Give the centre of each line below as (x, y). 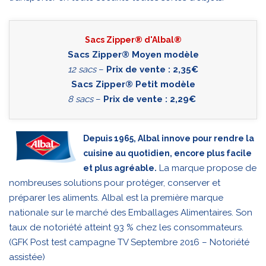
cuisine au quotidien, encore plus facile (167, 153)
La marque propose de (207, 168)
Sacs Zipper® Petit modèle (133, 84)
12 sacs (82, 69)
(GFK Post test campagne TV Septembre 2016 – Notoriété (129, 242)
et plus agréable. (120, 168)
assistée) (27, 257)
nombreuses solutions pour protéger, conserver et (115, 183)
